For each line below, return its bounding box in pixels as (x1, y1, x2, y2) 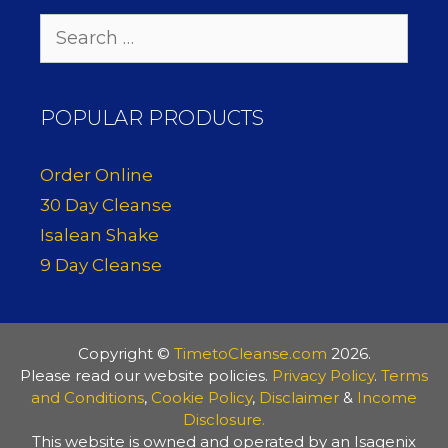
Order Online (40, 164, 153, 185)
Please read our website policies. (20, 365, 272, 385)
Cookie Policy (151, 387, 252, 407)
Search (39, 14, 99, 35)
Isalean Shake (40, 224, 159, 245)
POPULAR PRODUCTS (40, 105, 264, 130)
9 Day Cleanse (40, 254, 162, 275)
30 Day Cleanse (40, 194, 172, 215)
